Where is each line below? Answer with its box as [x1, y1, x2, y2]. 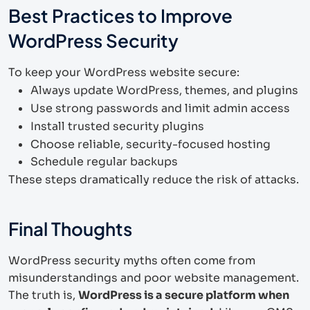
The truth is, [8, 287, 78, 302]
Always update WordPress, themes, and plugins [30, 82, 298, 98]
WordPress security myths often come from [8, 253, 255, 268]
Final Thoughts [8, 217, 132, 240]
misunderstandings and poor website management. [8, 270, 299, 285]
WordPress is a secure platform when [78, 287, 289, 302]
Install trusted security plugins [30, 118, 204, 134]
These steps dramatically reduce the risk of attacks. [8, 172, 299, 187]
